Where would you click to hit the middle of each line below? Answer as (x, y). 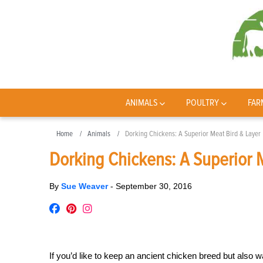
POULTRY (203, 103)
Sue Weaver (86, 186)
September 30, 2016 (154, 186)
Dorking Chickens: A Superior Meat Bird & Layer (193, 134)
